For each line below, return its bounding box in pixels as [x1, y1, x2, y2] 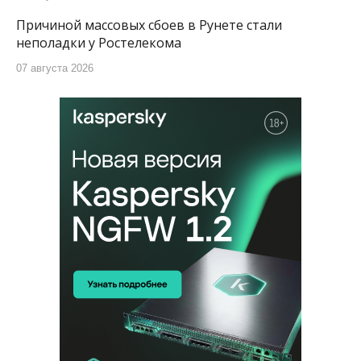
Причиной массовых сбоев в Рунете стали [16, 16, 282, 34]
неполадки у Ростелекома [16, 34, 181, 52]
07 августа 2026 [16, 62, 93, 74]
